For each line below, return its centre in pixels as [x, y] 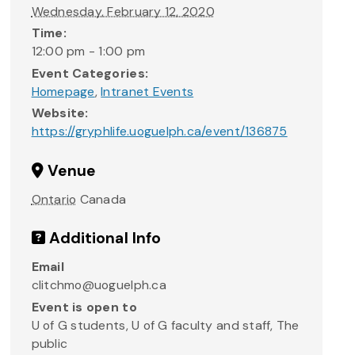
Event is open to [84, 307]
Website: [60, 113]
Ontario [54, 199]
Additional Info [103, 239]
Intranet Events [147, 91]
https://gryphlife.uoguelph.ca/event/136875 [159, 132]
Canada [103, 199]
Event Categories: [90, 73]
